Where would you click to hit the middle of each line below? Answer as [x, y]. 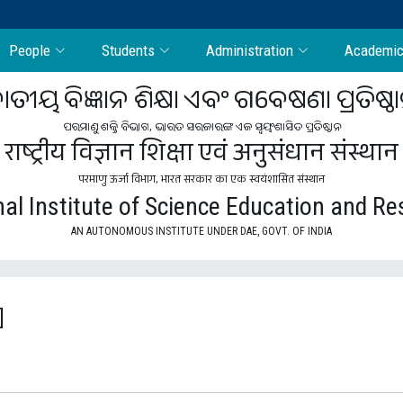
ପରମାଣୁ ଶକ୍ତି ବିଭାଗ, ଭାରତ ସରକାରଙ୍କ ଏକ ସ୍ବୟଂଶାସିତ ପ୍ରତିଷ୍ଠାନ [201, 129]
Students [129, 50]
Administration [250, 50]
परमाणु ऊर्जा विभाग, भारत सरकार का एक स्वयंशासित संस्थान [201, 181]
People [30, 50]
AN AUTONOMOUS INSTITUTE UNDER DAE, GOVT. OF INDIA [201, 231]
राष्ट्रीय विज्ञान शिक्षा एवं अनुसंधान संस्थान [201, 157]
